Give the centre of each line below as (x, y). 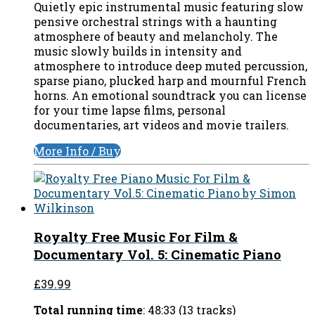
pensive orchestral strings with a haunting (155, 21)
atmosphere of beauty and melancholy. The (156, 36)
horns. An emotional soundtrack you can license (170, 95)
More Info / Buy (77, 150)
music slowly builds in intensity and (138, 51)
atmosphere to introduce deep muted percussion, (171, 65)
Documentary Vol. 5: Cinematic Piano (157, 255)
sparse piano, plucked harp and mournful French (170, 80)
